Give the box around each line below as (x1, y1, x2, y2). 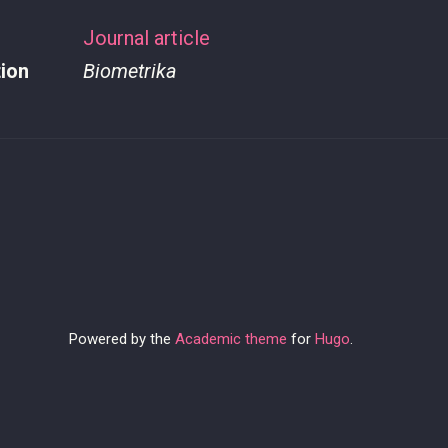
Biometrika (82, 59, 177, 83)
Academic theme (175, 330, 287, 348)
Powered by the (69, 330, 175, 348)
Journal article (82, 26, 210, 50)
